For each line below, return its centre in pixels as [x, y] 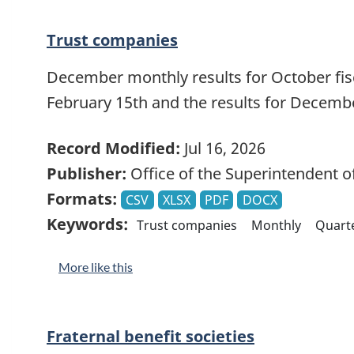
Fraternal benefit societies [151, 337]
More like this [96, 267]
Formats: [82, 199]
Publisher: [87, 174]
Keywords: [87, 224]
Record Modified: [113, 149]
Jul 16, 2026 [223, 149]
